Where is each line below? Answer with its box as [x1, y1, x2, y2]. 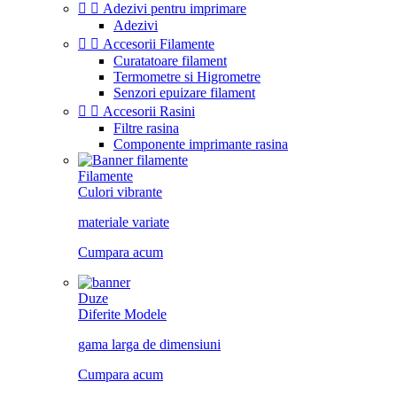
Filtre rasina [113, 121, 179, 136]
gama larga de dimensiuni [78, 337, 221, 352]
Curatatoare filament [113, 53, 227, 68]
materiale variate [78, 214, 169, 230]
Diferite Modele [78, 307, 167, 322]
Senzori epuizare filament [113, 85, 255, 100]
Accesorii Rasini [103, 104, 195, 119]
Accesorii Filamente [103, 36, 214, 51]
